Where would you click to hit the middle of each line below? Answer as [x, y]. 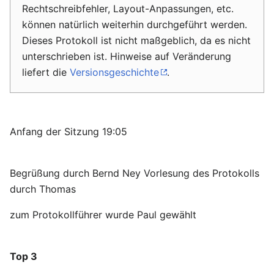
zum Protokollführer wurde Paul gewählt [103, 215]
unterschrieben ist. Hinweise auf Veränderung [127, 56]
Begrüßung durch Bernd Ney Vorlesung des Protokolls [135, 173]
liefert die [46, 72]
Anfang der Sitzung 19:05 [68, 131]
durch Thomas [43, 189]
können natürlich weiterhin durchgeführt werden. [135, 24]
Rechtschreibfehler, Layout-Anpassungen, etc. [128, 9]
